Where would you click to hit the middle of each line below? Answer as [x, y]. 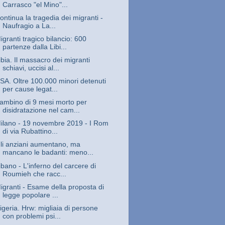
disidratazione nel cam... [41, 110]
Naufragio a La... [29, 26]
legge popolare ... [30, 195]
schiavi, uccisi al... [31, 68]
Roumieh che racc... [34, 174]
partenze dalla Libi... [34, 47]
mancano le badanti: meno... [48, 153]
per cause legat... [30, 89]
